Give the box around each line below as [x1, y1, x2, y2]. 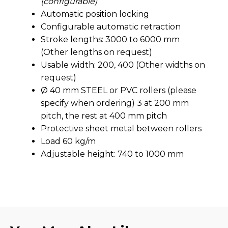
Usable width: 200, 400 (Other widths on [41, 60, 205, 70]
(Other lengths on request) [41, 47, 152, 57]
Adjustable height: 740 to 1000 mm [41, 149, 184, 159]
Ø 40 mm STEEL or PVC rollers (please [41, 85, 196, 95]
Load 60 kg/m [41, 136, 96, 146]
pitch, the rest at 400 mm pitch [41, 110, 167, 121]
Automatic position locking [41, 9, 149, 19]
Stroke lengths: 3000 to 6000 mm [41, 34, 180, 44]
